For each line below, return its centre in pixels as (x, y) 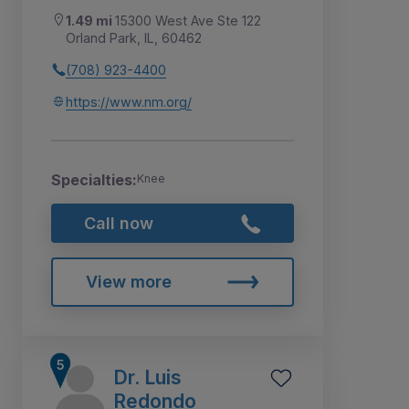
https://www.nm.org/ (129, 101)
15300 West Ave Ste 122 (188, 20)
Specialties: (94, 179)
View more (128, 282)
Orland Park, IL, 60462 (134, 37)
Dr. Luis (147, 378)
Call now (118, 223)
